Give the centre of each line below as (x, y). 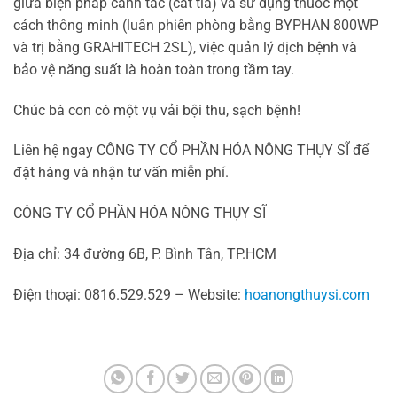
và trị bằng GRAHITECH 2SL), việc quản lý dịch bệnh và (185, 47)
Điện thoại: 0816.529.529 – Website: (129, 294)
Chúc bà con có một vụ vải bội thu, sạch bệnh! (157, 110)
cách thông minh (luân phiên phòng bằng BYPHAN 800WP (196, 25)
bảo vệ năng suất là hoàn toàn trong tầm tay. (154, 69)
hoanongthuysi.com (307, 294)
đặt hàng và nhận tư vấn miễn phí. (121, 173)
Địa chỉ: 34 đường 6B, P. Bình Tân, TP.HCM (145, 254)
